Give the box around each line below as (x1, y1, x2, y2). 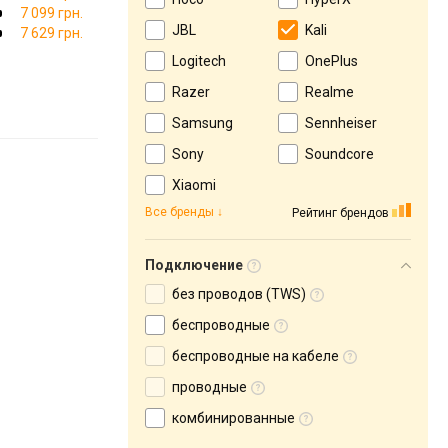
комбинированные (172, 410, 295, 426)
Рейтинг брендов (292, 205, 389, 220)
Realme (305, 84, 354, 100)
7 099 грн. (20, 5, 83, 21)
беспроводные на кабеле (172, 348, 339, 364)
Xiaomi (172, 177, 216, 193)
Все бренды (145, 205, 214, 219)
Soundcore (305, 146, 374, 162)
